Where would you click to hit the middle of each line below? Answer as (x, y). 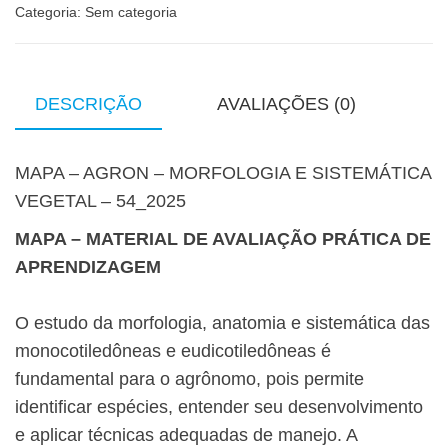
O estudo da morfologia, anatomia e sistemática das (222, 323)
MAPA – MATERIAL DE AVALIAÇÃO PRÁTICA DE (223, 239)
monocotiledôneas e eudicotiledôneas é (173, 351)
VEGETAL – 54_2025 (100, 201)
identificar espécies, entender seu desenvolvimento (219, 407)
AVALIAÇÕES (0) (286, 104)
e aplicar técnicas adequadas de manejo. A (186, 435)
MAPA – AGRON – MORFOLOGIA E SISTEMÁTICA (223, 173)
